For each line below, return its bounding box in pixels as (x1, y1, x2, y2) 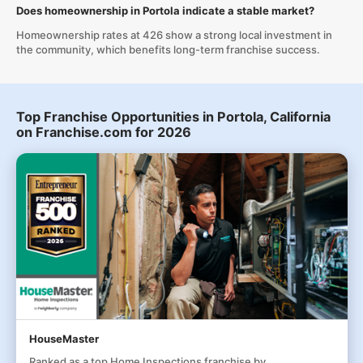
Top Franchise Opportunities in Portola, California (15, 109, 331, 125)
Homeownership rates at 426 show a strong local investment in (15, 28, 332, 41)
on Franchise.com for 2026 (15, 124, 191, 140)
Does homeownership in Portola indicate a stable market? (15, 4, 314, 17)
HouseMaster (28, 332, 99, 345)
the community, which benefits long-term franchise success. (15, 43, 320, 56)
